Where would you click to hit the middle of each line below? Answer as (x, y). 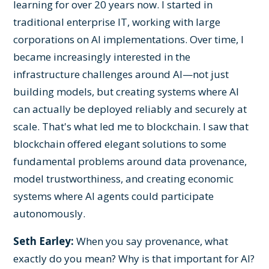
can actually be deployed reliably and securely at (130, 109)
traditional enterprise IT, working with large (117, 22)
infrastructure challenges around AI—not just (121, 74)
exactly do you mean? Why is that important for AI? (134, 258)
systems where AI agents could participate (114, 196)
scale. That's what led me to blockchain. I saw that (131, 126)
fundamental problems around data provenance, (130, 161)
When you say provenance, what (151, 241)
